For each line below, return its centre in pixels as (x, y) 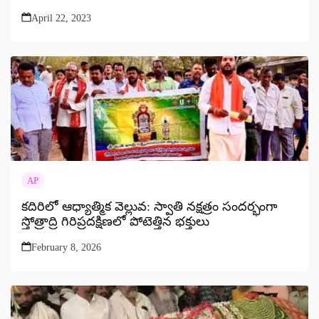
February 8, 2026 (66, 247)
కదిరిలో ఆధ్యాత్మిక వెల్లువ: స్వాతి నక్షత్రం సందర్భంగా (150, 206)
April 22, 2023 (61, 18)
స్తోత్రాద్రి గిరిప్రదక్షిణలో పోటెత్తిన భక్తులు (115, 221)
